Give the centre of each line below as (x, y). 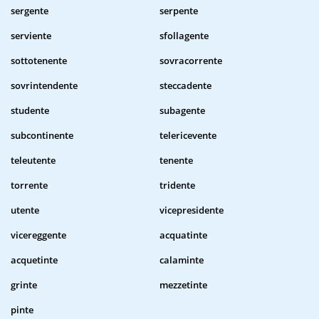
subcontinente (42, 136)
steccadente (185, 86)
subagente (182, 111)
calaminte (182, 260)
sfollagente (184, 36)
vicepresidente (192, 210)
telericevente (188, 136)
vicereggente (38, 235)
